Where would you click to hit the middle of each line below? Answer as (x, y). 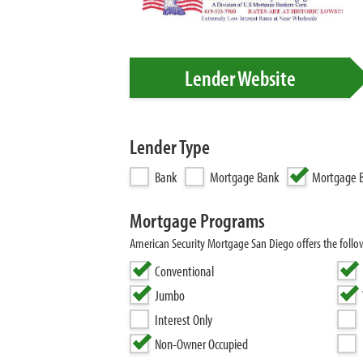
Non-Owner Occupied (201, 344)
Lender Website (240, 78)
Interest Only (184, 320)
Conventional (184, 271)
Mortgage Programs (197, 220)
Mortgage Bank (244, 177)
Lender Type (170, 146)
